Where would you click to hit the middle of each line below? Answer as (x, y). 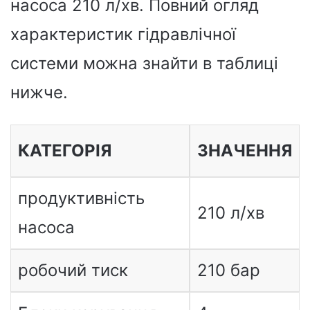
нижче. (39, 92)
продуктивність (81, 198)
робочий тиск (73, 270)
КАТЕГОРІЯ (64, 150)
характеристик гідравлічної (123, 34)
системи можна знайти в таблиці (144, 63)
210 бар (228, 270)
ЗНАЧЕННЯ (244, 150)
